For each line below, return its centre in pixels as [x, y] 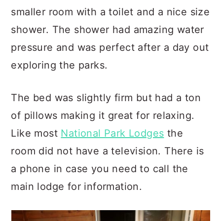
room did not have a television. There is [108, 151]
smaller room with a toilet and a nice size [110, 12]
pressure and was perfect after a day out [110, 47]
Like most [36, 133]
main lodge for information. [77, 186]
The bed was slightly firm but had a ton [106, 98]
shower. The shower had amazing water [108, 30]
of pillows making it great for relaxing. [103, 115]
